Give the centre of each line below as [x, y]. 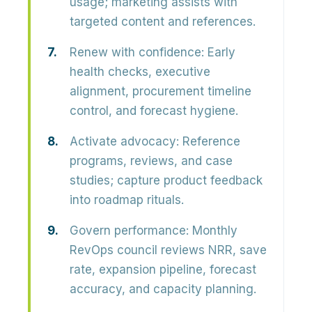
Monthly [213, 231]
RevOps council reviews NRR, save [168, 250]
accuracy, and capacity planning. [163, 289]
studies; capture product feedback [166, 180]
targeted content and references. [163, 22]
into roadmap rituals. [127, 200]
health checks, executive [140, 72]
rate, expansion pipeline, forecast [163, 270]
